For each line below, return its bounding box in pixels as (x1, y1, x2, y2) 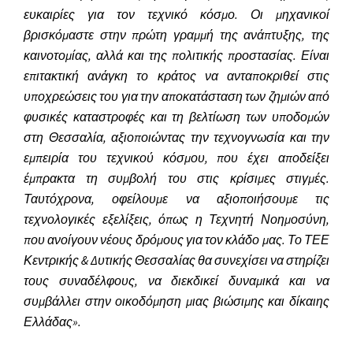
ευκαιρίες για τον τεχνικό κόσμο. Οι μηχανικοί (24, 6, 329, 23)
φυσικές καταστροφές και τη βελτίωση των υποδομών (24, 109, 329, 125)
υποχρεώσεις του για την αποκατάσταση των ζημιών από (24, 88, 329, 105)
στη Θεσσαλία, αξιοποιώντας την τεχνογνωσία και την (24, 129, 329, 146)
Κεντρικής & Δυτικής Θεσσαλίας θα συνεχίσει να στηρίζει (24, 252, 329, 269)
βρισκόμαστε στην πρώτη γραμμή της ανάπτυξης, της (24, 27, 329, 43)
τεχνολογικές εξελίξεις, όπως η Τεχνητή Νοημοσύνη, (24, 211, 329, 228)
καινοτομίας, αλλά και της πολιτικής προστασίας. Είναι (24, 47, 329, 64)
